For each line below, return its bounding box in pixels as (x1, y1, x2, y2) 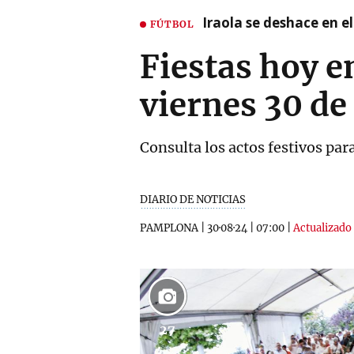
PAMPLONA (140, 221, 198, 235)
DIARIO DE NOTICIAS (140, 193, 246, 206)
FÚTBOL (150, 17, 194, 30)
